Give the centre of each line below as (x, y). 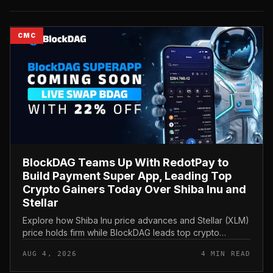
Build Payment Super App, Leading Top (127, 176)
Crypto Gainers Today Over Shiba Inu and (134, 190)
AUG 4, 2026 (50, 254)
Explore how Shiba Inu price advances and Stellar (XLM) (136, 221)
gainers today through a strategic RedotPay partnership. (135, 245)
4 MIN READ (226, 254)
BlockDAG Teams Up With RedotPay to (126, 163)
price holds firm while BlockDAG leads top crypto (121, 233)
